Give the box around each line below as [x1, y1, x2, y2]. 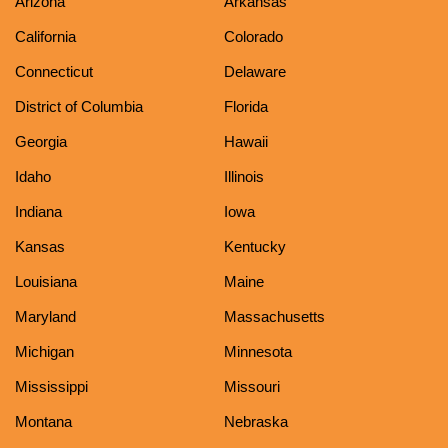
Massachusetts [224, 308, 325, 326]
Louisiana [15, 273, 77, 291]
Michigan [15, 343, 74, 361]
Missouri [224, 378, 280, 396]
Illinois [224, 168, 264, 186]
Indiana [15, 203, 62, 221]
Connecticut [15, 63, 93, 81]
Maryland [15, 308, 76, 326]
